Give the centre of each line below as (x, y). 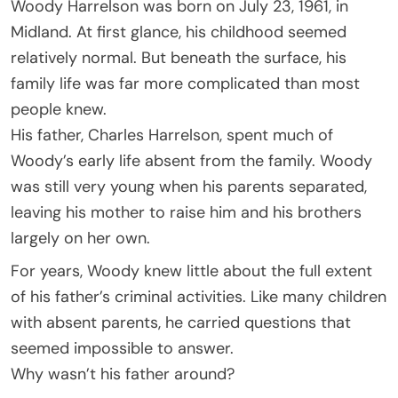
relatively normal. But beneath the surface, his (179, 57)
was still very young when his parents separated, (189, 186)
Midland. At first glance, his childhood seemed (179, 32)
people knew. (59, 109)
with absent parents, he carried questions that (181, 322)
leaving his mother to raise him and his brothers (186, 212)
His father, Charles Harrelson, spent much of (172, 135)
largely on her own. (80, 238)
